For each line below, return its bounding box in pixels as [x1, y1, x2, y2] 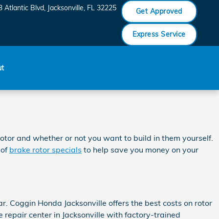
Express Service [132, 30, 186, 39]
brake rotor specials [9, 144, 82, 154]
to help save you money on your [82, 144, 198, 154]
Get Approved [135, 7, 182, 16]
